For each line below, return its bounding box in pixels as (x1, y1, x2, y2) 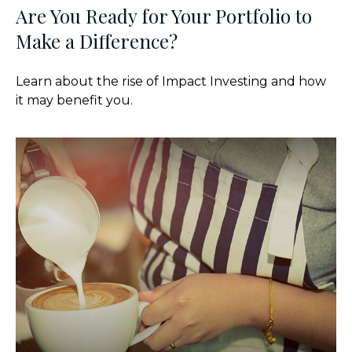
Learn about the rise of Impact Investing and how (16, 73, 326, 89)
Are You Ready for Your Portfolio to (16, 2, 312, 28)
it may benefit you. (16, 92, 133, 108)
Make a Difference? (16, 27, 178, 53)
